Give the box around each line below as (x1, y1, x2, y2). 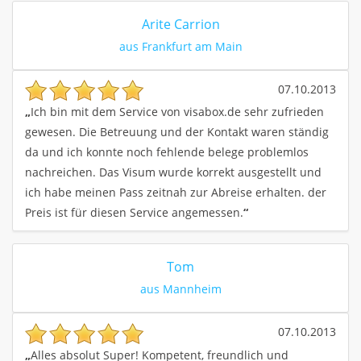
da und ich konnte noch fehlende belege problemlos (25, 144, 309, 160)
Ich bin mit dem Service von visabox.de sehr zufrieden (31, 104, 324, 120)
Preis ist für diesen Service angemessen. (25, 205, 243, 221)
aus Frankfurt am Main (118, 39, 243, 54)
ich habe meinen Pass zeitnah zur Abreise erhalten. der (25, 185, 326, 201)
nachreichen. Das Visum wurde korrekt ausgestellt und (25, 164, 322, 180)
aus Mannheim (139, 281, 222, 297)
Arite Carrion (141, 15, 220, 33)
